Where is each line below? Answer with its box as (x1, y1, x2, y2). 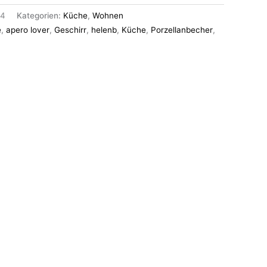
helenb (91, 25, 117, 35)
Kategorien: (17, 11, 63, 21)
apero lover (6, 25, 49, 35)
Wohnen (92, 11, 123, 21)
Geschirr (54, 25, 86, 35)
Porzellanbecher (151, 25, 213, 35)
